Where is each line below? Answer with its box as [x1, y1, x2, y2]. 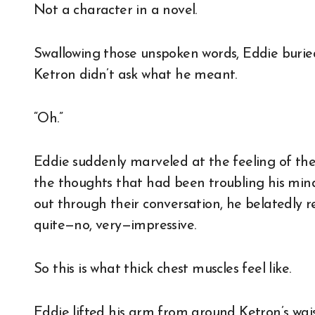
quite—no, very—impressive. [34, 219, 196, 233]
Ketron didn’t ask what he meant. [34, 68, 237, 83]
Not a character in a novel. [34, 4, 197, 18]
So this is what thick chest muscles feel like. [34, 262, 291, 277]
